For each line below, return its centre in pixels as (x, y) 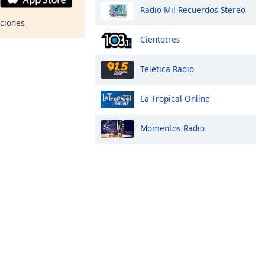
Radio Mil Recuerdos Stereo (193, 9)
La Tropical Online (175, 98)
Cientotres (160, 39)
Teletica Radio (167, 69)
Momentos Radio (172, 128)
